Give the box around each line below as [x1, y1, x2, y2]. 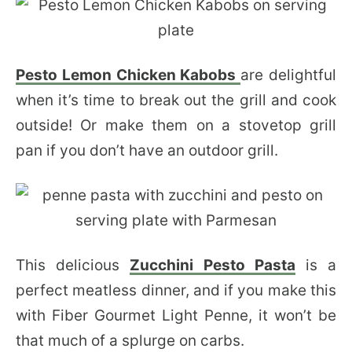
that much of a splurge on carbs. [16, 332, 244, 350]
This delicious [16, 256, 130, 274]
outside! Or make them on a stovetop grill [16, 116, 336, 134]
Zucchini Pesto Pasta [130, 256, 295, 274]
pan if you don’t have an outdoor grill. [16, 141, 278, 159]
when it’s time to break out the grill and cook [16, 91, 336, 109]
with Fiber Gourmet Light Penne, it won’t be [16, 306, 336, 324]
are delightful [240, 66, 337, 84]
